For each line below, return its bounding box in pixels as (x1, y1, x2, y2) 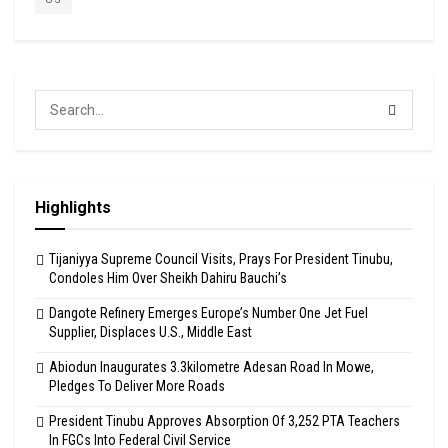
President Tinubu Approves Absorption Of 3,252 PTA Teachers (49, 412, 400, 429)
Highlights (35, 197, 111, 217)
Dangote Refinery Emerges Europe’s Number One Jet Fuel (49, 304, 368, 321)
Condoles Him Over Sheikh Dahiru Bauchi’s (49, 269, 287, 286)
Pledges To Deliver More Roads (49, 377, 225, 394)
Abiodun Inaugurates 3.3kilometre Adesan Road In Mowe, (49, 358, 374, 375)
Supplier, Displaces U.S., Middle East (49, 323, 252, 340)
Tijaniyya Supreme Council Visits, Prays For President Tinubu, (49, 250, 393, 267)
